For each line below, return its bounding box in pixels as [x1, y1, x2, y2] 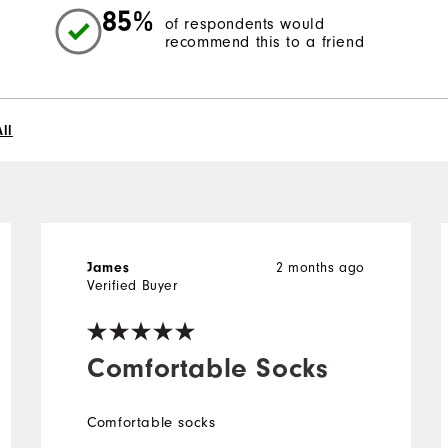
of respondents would [164, 15, 325, 34]
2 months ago [275, 258, 366, 276]
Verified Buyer [87, 276, 178, 294]
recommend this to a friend [164, 33, 365, 52]
